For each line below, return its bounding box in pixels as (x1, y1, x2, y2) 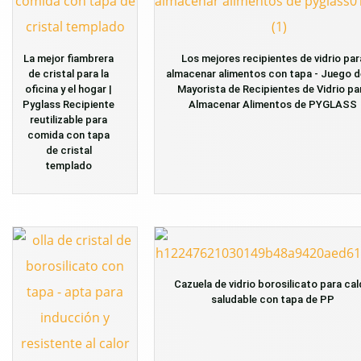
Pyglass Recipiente (23, 98, 114, 110)
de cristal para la (28, 67, 109, 80)
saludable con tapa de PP (211, 293, 334, 306)
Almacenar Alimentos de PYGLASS (189, 98, 357, 110)
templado (45, 159, 92, 172)
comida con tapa (27, 128, 110, 141)
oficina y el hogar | (25, 82, 112, 95)
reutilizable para (30, 113, 107, 126)
